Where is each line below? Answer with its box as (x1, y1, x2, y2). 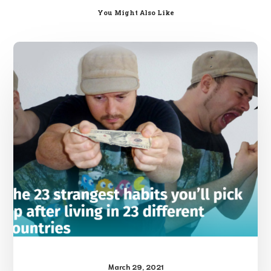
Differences (135, 61, 183, 74)
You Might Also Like (97, 7, 174, 17)
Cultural (135, 43, 166, 56)
